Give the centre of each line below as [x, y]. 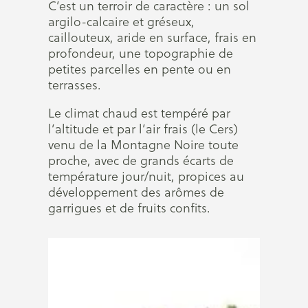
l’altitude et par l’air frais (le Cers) [143, 129]
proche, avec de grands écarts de [141, 161]
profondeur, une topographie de [141, 53]
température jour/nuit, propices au [146, 176]
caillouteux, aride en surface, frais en [152, 37]
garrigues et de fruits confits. [129, 208]
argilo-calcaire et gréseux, [121, 22]
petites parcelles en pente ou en [140, 69]
